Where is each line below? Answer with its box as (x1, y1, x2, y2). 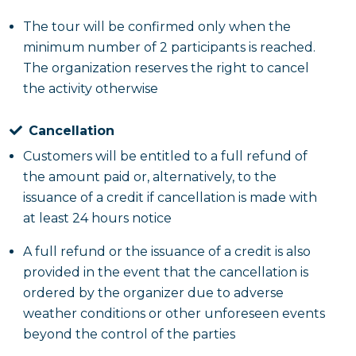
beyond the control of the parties (23, 327, 235, 342)
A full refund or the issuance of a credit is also (23, 244, 311, 259)
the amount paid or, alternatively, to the (23, 169, 277, 184)
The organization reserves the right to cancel (23, 60, 309, 75)
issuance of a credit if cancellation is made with (23, 190, 317, 205)
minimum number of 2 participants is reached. (23, 40, 315, 55)
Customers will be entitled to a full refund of (23, 149, 308, 164)
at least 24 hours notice (23, 211, 172, 226)
